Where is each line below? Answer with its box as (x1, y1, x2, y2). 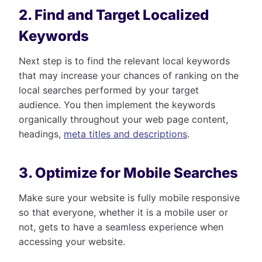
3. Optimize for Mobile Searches (19, 164, 238, 181)
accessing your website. (19, 235, 125, 247)
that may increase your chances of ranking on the (19, 69, 239, 81)
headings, (19, 127, 64, 140)
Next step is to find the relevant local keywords (19, 54, 230, 67)
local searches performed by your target (19, 84, 199, 96)
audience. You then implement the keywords (19, 98, 215, 111)
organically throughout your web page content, (19, 113, 228, 125)
